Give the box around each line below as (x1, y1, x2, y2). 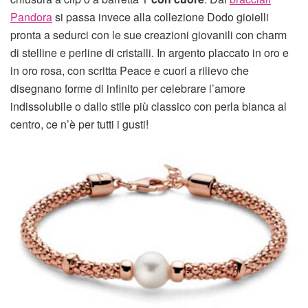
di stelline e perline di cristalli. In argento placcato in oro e (10, 45, 289, 61)
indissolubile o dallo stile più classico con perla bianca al (10, 98, 287, 115)
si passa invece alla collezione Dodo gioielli (52, 9, 269, 25)
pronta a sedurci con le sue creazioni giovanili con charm (10, 27, 287, 43)
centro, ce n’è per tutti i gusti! (10, 116, 148, 133)
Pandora (10, 9, 52, 25)
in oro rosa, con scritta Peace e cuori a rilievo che (10, 63, 249, 79)
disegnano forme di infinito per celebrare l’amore (10, 80, 245, 97)
